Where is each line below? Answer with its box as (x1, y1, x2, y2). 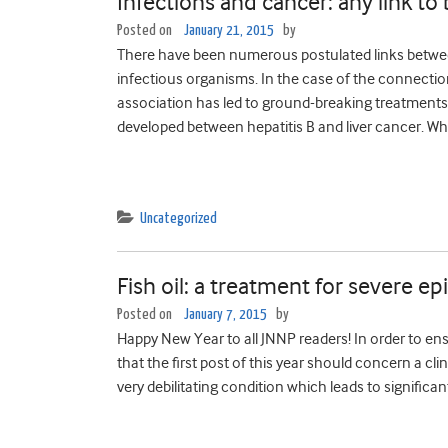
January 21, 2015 (184, 23, 274, 38)
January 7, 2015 (184, 307, 267, 322)
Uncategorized (140, 211, 217, 226)
